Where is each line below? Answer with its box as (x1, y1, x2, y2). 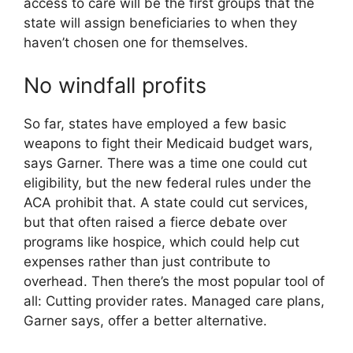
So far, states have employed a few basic (24, 115, 286, 132)
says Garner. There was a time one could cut (24, 154, 307, 171)
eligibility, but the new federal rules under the (24, 174, 311, 191)
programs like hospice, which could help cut (24, 233, 299, 250)
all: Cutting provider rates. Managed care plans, (24, 292, 325, 309)
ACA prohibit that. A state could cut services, (24, 194, 308, 210)
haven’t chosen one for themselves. (24, 35, 248, 51)
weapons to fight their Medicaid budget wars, (24, 135, 313, 151)
